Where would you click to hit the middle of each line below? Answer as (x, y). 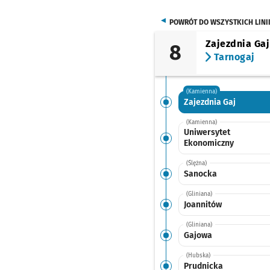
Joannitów (202, 204)
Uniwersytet (207, 132)
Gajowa (198, 235)
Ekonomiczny (209, 143)
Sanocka (200, 174)
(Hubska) (198, 256)
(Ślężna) (196, 163)
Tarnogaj (233, 57)
